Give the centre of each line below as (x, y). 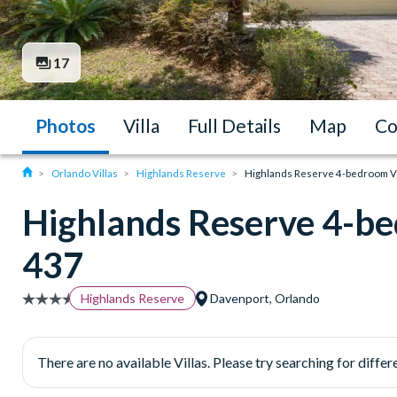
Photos (66, 126)
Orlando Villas (85, 174)
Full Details (234, 126)
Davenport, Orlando (263, 299)
